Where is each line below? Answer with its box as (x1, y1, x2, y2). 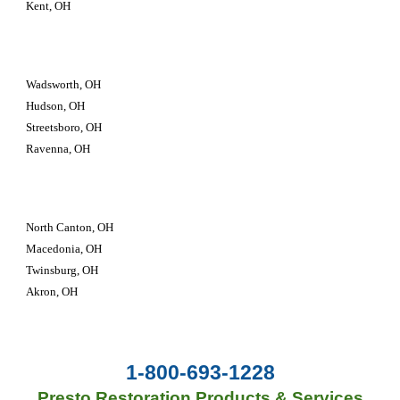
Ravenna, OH (26, 142, 91, 155)
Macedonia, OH (26, 242, 103, 255)
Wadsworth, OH (26, 78, 102, 91)
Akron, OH (26, 285, 79, 298)
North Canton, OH (26, 221, 114, 234)
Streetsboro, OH (26, 121, 103, 134)
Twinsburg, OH (26, 263, 102, 277)
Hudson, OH (26, 99, 86, 112)
